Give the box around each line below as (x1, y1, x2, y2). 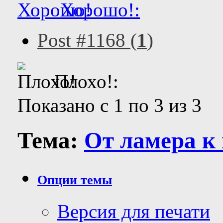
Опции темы (37, 173, 112, 188)
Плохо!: (49, 71, 118, 92)
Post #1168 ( (37, 29, 137, 51)
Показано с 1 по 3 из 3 (17, 95, 202, 116)
